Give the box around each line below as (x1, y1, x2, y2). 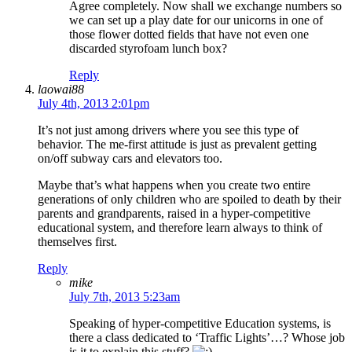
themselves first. (38, 235, 117, 249)
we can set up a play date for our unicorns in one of (69, 13, 323, 27)
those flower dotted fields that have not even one (69, 27, 309, 42)
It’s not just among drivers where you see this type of (38, 123, 299, 137)
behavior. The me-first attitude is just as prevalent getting (38, 137, 317, 152)
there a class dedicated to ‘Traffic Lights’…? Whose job (69, 331, 345, 345)
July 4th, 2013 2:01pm (38, 97, 149, 111)
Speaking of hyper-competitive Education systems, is (69, 317, 331, 331)
